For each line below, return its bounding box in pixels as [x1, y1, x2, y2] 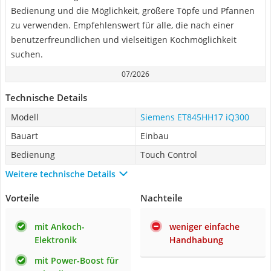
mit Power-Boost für [34, 255, 119, 266]
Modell [11, 111, 39, 123]
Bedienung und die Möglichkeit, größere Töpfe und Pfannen [11, 5, 255, 16]
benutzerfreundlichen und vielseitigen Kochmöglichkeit [11, 34, 237, 45]
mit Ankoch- [34, 221, 85, 232]
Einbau [140, 130, 169, 142]
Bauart [11, 130, 38, 142]
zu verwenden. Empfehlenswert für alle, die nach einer [11, 19, 234, 31]
